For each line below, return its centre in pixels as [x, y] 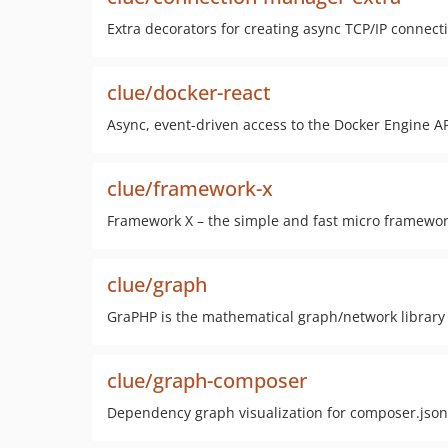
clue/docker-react [189, 92]
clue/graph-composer [207, 380]
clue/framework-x [190, 188]
